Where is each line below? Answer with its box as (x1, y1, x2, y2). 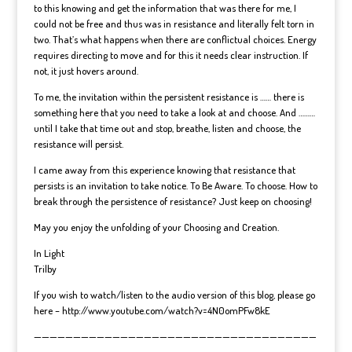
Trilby (33, 262, 57, 275)
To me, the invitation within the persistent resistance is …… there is (33, 90, 304, 103)
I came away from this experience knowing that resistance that (33, 163, 295, 176)
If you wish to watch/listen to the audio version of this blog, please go (33, 288, 315, 301)
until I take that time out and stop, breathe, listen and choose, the (33, 122, 301, 134)
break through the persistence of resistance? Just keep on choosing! (33, 195, 312, 207)
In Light (33, 247, 64, 259)
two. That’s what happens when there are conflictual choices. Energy (33, 33, 317, 46)
